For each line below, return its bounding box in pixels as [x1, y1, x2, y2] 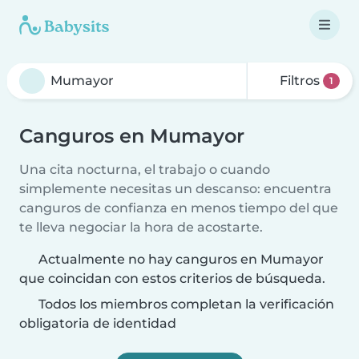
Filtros [276, 73, 324, 88]
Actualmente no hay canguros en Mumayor [38, 252, 324, 267]
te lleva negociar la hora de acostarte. [19, 220, 263, 235]
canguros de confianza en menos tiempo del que [19, 200, 338, 216]
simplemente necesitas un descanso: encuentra [19, 181, 332, 196]
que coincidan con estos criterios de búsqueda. [19, 271, 325, 286]
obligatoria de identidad [19, 316, 176, 331]
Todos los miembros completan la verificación [35, 296, 334, 312]
